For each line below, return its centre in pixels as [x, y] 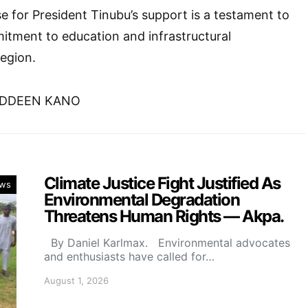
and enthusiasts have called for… [129, 256]
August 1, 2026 [76, 280]
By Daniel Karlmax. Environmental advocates [167, 243]
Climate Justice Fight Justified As [162, 183]
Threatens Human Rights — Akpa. [164, 216]
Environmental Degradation [142, 200]
